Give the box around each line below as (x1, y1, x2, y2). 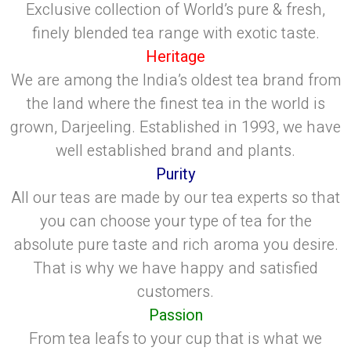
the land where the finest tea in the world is (26, 92, 325, 116)
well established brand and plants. (56, 139, 295, 163)
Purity (156, 163, 195, 186)
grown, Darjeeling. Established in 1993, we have (10, 116, 341, 139)
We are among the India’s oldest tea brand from (10, 69, 341, 92)
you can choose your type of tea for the (39, 210, 312, 233)
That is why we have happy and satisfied (33, 257, 318, 280)
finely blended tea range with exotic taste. (31, 22, 320, 45)
